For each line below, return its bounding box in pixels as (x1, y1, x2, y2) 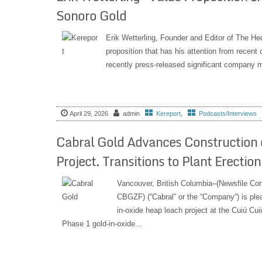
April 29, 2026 (69, 110, 108, 118)
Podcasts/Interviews (198, 110, 257, 118)
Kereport (156, 110, 181, 118)
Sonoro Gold (56, 5, 126, 26)
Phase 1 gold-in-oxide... (61, 219, 142, 228)
